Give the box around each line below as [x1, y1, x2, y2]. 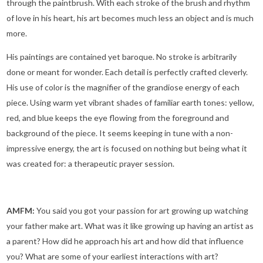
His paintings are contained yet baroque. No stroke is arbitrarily [6, 52, 237, 62]
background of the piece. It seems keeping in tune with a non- [6, 128, 233, 139]
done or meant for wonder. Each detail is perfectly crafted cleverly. [6, 67, 248, 77]
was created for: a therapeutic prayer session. [6, 159, 174, 169]
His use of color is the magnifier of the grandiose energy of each [6, 82, 240, 93]
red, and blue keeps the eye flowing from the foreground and [6, 113, 229, 123]
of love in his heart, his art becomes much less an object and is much [6, 13, 254, 23]
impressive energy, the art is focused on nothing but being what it [6, 143, 247, 154]
